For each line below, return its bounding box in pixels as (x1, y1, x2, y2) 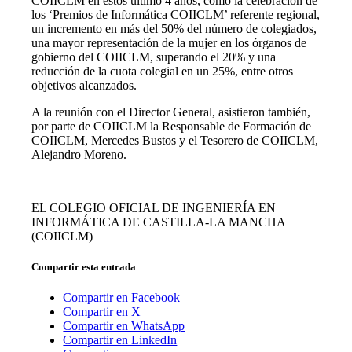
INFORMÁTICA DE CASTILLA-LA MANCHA (31, 214, 286, 229)
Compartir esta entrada (31, 260, 137, 273)
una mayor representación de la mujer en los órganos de (31, 35, 307, 49)
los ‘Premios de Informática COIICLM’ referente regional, (31, 7, 321, 21)
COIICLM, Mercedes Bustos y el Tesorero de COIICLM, (31, 133, 319, 147)
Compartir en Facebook (63, 291, 181, 305)
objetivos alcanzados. (31, 78, 137, 92)
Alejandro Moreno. (31, 147, 130, 161)
